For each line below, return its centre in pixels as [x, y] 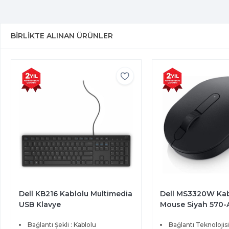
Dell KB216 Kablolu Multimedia [76, 194]
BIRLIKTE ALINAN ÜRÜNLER [62, 36]
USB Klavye [40, 205]
